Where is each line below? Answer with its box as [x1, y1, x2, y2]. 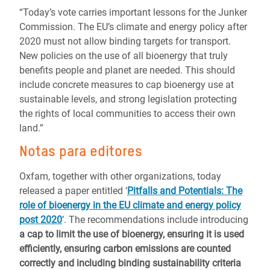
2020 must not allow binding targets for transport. [19, 36, 231, 47]
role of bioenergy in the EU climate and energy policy [19, 199, 241, 211]
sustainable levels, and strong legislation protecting [19, 93, 237, 105]
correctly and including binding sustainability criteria [19, 257, 241, 269]
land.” [19, 122, 43, 134]
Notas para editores [19, 142, 142, 160]
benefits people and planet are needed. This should [19, 64, 235, 76]
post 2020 [19, 214, 62, 225]
